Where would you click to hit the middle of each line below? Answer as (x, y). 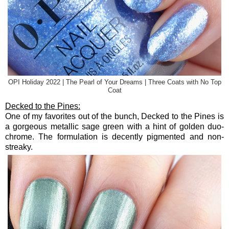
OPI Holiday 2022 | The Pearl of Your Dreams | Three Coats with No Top (114, 83)
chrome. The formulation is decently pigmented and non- (114, 136)
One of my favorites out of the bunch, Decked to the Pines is (114, 116)
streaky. (19, 147)
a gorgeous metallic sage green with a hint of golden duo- (114, 126)
